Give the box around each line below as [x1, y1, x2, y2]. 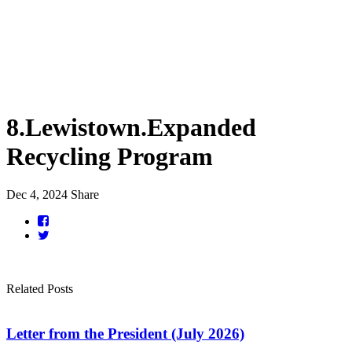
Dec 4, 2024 [6, 188, 68, 202]
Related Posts [6, 282, 73, 296]
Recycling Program [6, 141, 213, 170]
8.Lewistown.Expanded [6, 112, 256, 141]
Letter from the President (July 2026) [6, 325, 244, 343]
